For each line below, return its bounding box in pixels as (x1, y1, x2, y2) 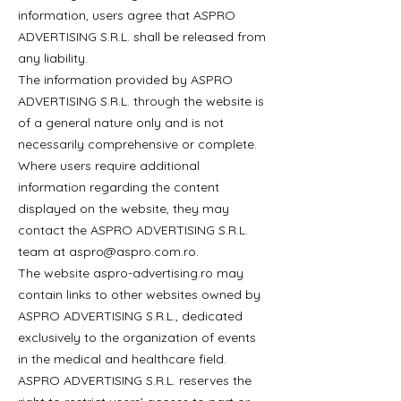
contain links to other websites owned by (18, 286, 260, 303)
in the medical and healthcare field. (18, 351, 226, 367)
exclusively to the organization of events (18, 329, 256, 346)
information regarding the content (18, 179, 219, 195)
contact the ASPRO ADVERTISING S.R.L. (18, 222, 248, 238)
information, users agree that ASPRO (18, 7, 235, 23)
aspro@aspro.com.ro (69, 243, 196, 260)
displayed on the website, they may (18, 200, 229, 217)
